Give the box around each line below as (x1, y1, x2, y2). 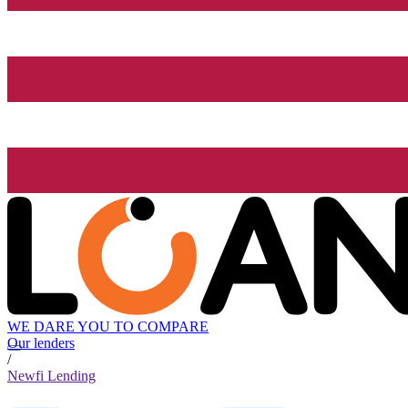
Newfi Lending (7, 368, 96, 384)
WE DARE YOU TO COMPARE (7, 319, 209, 335)
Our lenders (7, 335, 75, 352)
